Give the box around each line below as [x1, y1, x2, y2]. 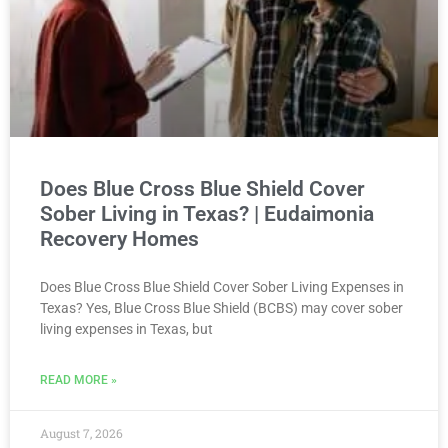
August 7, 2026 [40, 425, 123, 441]
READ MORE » [40, 373, 117, 387]
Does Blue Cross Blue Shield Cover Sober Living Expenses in [40, 279, 404, 295]
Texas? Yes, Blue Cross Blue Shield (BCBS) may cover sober [40, 300, 403, 316]
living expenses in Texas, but [40, 321, 213, 337]
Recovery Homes [40, 227, 199, 251]
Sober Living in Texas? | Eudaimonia [40, 202, 374, 226]
